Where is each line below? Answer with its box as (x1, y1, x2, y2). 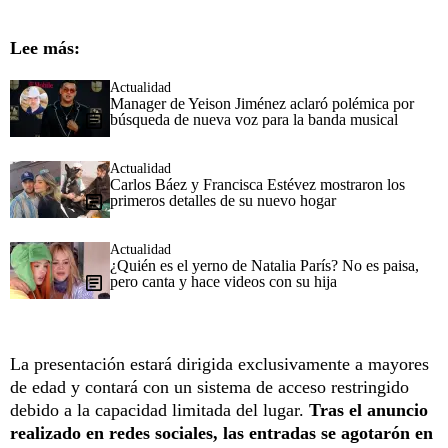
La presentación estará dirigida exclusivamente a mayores (10, 354, 429, 375)
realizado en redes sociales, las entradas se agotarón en (10, 423, 433, 444)
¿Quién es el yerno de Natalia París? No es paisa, (110, 257, 419, 275)
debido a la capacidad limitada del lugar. (10, 400, 309, 421)
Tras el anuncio (309, 400, 428, 421)
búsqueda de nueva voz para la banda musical (110, 111, 398, 129)
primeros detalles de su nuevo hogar (110, 192, 336, 210)
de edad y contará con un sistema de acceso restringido (10, 377, 409, 398)
